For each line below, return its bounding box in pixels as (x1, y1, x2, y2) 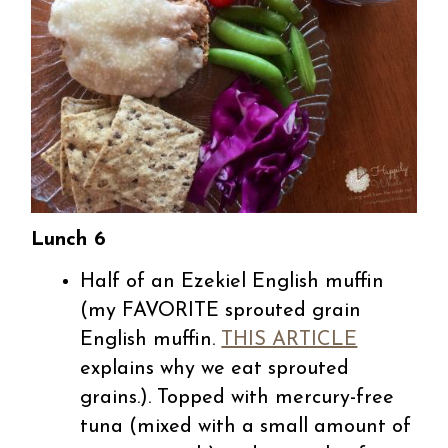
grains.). (80, 388, 152, 409)
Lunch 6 (31, 230, 107, 251)
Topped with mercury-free (151, 388, 395, 409)
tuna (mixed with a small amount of (80, 417, 412, 438)
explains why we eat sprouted (80, 359, 350, 380)
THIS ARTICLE (221, 330, 358, 351)
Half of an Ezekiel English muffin (80, 272, 385, 293)
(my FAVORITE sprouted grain (80, 301, 362, 322)
